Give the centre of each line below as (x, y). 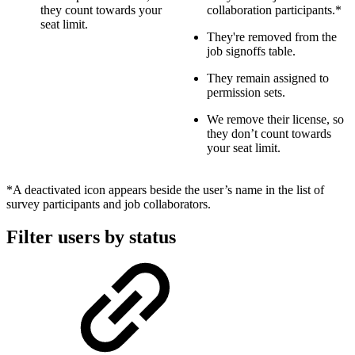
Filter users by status (91, 237)
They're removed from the (272, 36)
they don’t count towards (269, 133)
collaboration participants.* (274, 10)
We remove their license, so (275, 119)
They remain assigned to (268, 78)
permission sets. (246, 92)
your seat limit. (244, 147)
